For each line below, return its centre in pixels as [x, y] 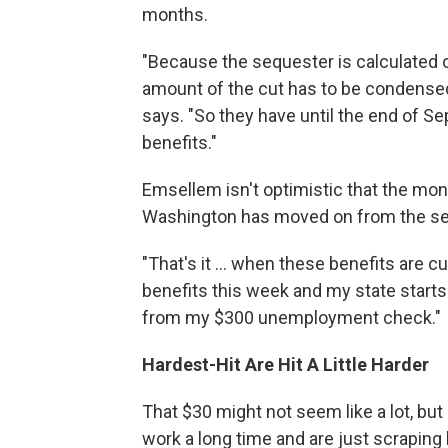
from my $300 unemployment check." [291, 317]
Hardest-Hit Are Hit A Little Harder [285, 364]
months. [175, 14]
